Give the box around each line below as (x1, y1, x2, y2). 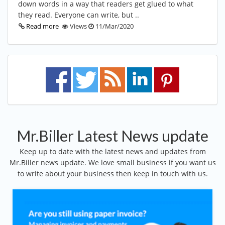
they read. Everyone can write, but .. (18, 10, 139, 20)
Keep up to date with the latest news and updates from (19, 146, 206, 156)
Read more (26, 21, 59, 31)
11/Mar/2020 (94, 21, 134, 31)
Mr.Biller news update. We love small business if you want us (9, 157, 216, 167)
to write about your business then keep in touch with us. (17, 168, 208, 178)
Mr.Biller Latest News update (17, 126, 208, 145)
